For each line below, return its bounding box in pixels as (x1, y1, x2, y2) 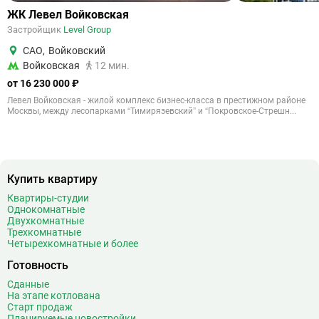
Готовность (7, 258, 68, 272)
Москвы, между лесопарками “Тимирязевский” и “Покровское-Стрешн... (7, 106, 296, 116)
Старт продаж (7, 301, 73, 313)
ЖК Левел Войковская (7, 8, 129, 21)
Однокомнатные (7, 204, 85, 215)
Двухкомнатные (7, 215, 84, 226)
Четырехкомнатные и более (7, 238, 138, 249)
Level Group (63, 24, 111, 35)
